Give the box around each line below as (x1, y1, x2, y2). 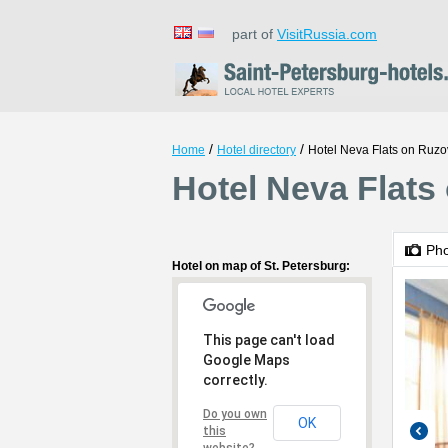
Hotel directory (217, 143, 296, 157)
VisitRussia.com (277, 26, 377, 42)
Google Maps (203, 352, 290, 368)
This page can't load (203, 332, 335, 348)
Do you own (203, 407, 267, 421)
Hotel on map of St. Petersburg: (172, 259, 350, 273)
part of (220, 26, 277, 42)
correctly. (203, 372, 268, 388)
